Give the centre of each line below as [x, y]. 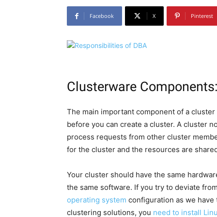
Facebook [102, 16]
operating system [97, 200]
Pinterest [202, 16]
